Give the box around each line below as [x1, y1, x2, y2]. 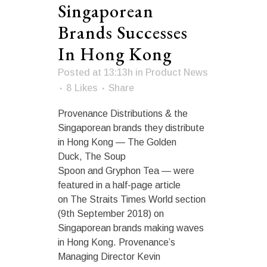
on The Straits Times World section [58, 194, 206, 204]
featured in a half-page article [58, 179, 181, 190]
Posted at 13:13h [58, 67, 133, 77]
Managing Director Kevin [58, 251, 160, 262]
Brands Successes [58, 20, 188, 44]
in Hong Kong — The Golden [58, 136, 176, 147]
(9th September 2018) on [58, 208, 164, 219]
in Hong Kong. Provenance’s [58, 237, 175, 247]
